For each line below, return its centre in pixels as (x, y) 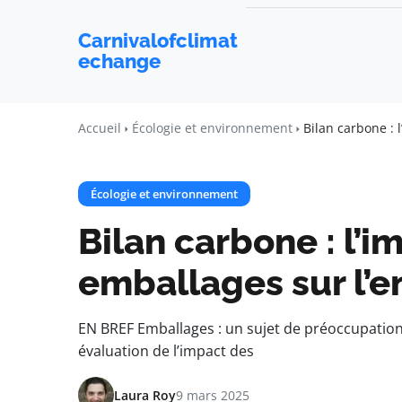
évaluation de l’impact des (166, 351)
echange (119, 61)
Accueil (100, 128)
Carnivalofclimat (158, 40)
